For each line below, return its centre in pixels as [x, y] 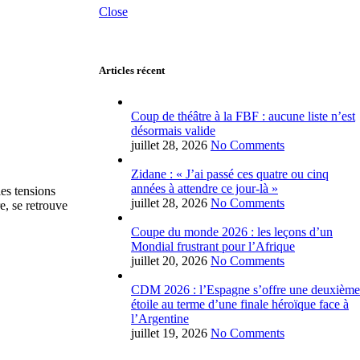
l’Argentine [160, 319]
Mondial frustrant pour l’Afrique [213, 247]
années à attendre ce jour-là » [205, 189]
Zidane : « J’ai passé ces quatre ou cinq [230, 174]
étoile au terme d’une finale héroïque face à [240, 305]
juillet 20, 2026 [169, 261]
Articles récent [132, 71]
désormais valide [173, 131]
